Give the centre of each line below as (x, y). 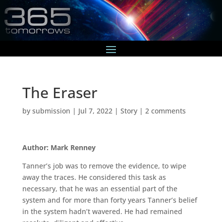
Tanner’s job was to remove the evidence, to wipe (104, 166)
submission (51, 111)
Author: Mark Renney (59, 147)
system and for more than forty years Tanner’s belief (110, 200)
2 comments (165, 111)
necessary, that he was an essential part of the (100, 188)
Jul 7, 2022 (95, 111)
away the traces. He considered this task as (94, 177)
